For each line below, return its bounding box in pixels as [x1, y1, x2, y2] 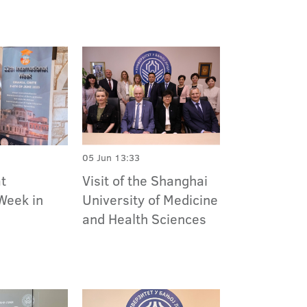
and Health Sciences [82, 209, 206, 229]
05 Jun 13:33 [82, 151, 140, 165]
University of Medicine [82, 190, 218, 210]
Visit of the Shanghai [82, 171, 208, 191]
